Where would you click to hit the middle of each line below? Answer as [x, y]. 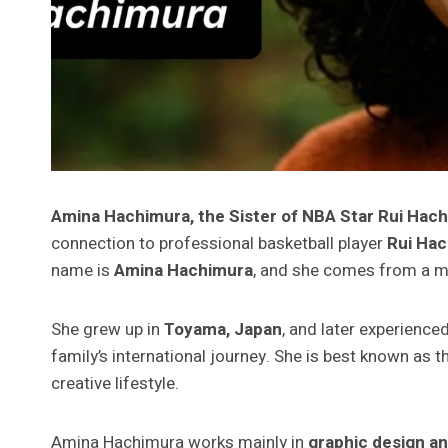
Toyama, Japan [223, 329]
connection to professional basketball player [219, 243]
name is [82, 270]
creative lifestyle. [115, 383]
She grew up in [107, 329]
